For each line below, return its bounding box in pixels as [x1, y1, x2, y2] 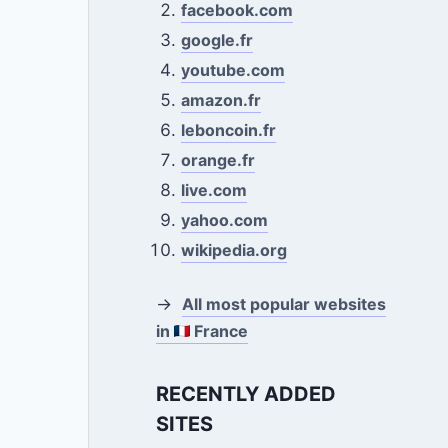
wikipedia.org [181, 240, 288, 260]
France [189, 320, 248, 341]
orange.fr [181, 150, 256, 170]
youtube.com [181, 60, 286, 80]
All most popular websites [181, 293, 386, 314]
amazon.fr [181, 90, 262, 110]
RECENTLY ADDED [155, 381, 336, 406]
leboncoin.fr [181, 120, 277, 140]
